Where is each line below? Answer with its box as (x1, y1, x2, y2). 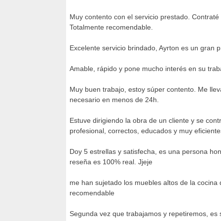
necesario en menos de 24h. (70, 95, 159, 104)
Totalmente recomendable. (70, 23, 153, 31)
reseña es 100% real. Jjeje (70, 157, 152, 166)
